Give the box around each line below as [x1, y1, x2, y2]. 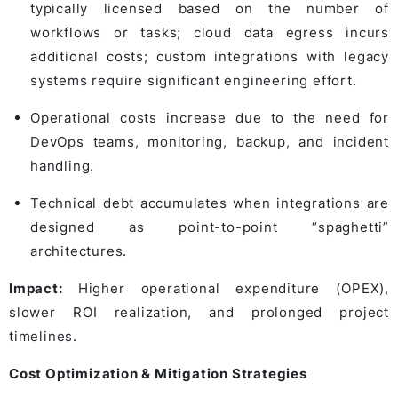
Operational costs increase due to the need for [30, 108, 389, 126]
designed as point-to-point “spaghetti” [30, 218, 389, 235]
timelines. [9, 327, 77, 345]
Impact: [9, 279, 78, 297]
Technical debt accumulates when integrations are [30, 194, 389, 211]
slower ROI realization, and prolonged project [9, 303, 389, 321]
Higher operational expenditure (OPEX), [77, 279, 389, 297]
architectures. [30, 242, 128, 259]
